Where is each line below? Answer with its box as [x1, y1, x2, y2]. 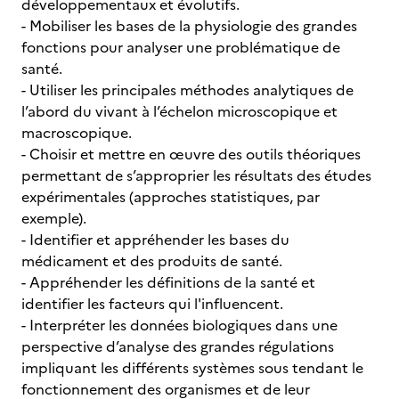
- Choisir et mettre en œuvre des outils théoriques [21, 143, 361, 165]
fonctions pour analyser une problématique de [21, 37, 340, 58]
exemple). [21, 208, 86, 229]
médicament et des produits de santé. [21, 250, 282, 272]
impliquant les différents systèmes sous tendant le [21, 357, 363, 379]
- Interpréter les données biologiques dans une [21, 314, 338, 336]
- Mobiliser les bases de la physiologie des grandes [21, 15, 357, 37]
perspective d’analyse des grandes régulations [21, 336, 334, 357]
